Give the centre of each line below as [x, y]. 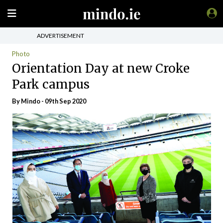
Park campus [51, 84]
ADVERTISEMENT [60, 35]
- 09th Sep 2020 [63, 101]
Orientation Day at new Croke [101, 68]
